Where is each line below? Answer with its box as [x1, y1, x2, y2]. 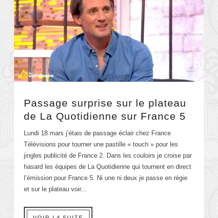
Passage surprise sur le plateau [24, 97, 186, 109]
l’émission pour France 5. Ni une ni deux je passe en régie [24, 174, 187, 182]
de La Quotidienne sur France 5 [24, 110, 186, 122]
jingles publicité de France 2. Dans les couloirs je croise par [24, 151, 192, 159]
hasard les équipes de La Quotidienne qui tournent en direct [24, 163, 191, 170]
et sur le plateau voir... [24, 185, 87, 193]
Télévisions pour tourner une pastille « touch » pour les [24, 140, 178, 148]
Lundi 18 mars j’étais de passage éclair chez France [24, 129, 171, 137]
